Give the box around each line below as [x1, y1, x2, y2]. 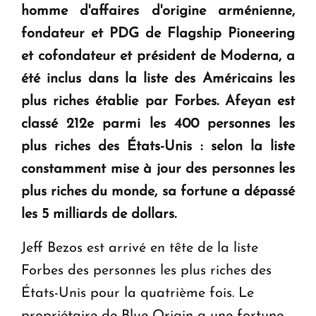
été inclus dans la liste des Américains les [21, 71, 295, 86]
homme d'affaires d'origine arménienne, [21, 4, 295, 18]
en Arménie [36, 29, 93, 41]
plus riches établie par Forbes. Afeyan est [21, 94, 295, 109]
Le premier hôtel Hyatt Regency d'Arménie [36, 75, 252, 87]
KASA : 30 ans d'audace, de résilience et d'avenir [36, 11, 280, 23]
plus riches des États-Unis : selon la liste [21, 139, 295, 154]
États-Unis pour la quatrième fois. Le [21, 286, 254, 300]
